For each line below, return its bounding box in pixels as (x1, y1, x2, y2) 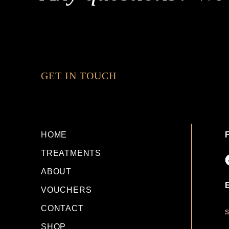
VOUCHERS (41, 186, 92, 195)
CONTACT (41, 204, 84, 213)
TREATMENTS (41, 149, 101, 158)
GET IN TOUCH (41, 70, 117, 82)
